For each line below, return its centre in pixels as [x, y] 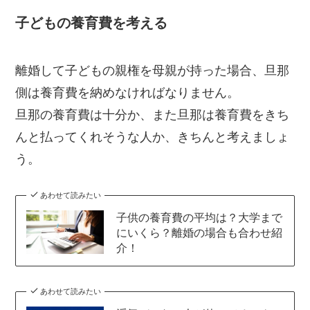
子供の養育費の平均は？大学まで [199, 217]
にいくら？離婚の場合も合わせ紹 [199, 232]
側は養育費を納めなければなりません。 [128, 92]
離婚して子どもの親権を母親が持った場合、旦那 [153, 70]
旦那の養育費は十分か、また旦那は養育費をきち [153, 115]
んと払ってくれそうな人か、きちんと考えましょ [153, 137]
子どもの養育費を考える [92, 22]
